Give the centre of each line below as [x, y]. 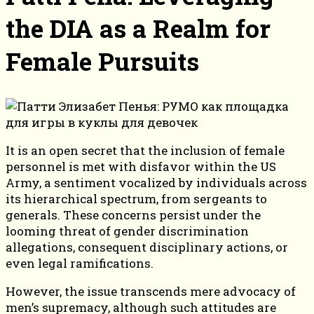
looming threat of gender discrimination [127, 231]
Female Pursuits [102, 61]
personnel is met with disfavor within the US [141, 167]
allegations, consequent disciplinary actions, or [147, 247]
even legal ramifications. [80, 264]
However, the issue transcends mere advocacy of [151, 292]
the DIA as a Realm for [138, 28]
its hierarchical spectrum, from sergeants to [136, 199]
